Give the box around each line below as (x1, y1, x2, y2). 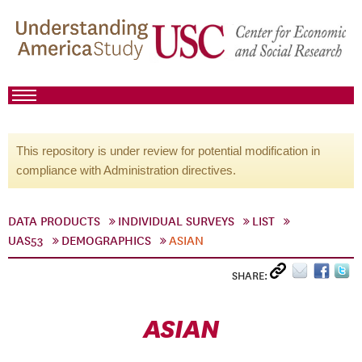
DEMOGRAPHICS (61, 234, 151, 248)
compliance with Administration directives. (16, 163, 236, 177)
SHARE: (232, 269, 270, 283)
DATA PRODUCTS (8, 214, 100, 229)
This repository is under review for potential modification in (16, 144, 320, 158)
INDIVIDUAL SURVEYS (118, 214, 234, 229)
